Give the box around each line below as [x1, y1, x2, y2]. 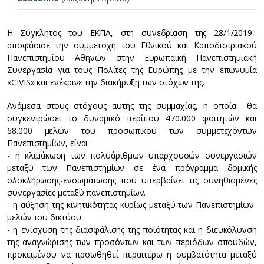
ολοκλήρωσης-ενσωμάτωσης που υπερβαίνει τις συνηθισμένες [7, 174, 257, 186]
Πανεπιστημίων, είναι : [7, 137, 93, 149]
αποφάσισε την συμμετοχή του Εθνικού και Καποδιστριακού [7, 39, 257, 51]
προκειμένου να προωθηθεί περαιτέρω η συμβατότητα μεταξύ [7, 249, 257, 260]
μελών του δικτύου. [7, 212, 83, 223]
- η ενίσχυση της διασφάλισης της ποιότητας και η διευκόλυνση [7, 224, 257, 236]
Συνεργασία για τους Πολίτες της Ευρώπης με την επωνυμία [7, 64, 257, 76]
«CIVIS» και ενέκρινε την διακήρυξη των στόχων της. [7, 77, 205, 88]
